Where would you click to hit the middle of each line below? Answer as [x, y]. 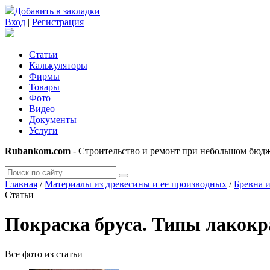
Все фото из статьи [44, 254]
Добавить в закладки [57, 11]
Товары [44, 87]
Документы [53, 120]
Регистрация [58, 22]
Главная [21, 184]
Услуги [43, 130]
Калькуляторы [58, 65]
